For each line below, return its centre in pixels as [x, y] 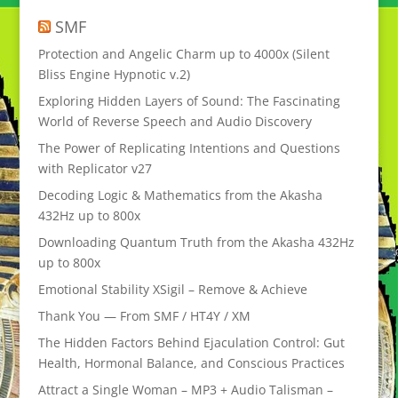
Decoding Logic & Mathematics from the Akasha [180, 195]
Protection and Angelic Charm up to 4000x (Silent [183, 54]
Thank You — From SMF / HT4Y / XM [144, 316]
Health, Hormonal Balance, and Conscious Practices [191, 363]
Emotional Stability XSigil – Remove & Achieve [172, 289]
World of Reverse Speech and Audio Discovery [175, 121]
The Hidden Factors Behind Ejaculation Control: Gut [191, 342]
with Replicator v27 [95, 168]
